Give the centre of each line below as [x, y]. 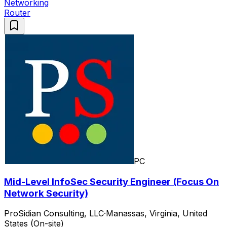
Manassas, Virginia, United [157, 214]
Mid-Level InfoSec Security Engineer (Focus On [111, 181]
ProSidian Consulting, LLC [54, 214]
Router [17, 12]
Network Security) [46, 193]
